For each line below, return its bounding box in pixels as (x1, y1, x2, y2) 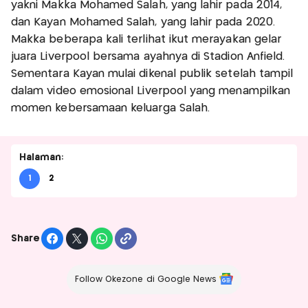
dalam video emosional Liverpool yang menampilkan (11, 86, 291, 97)
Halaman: (19, 153, 64, 163)
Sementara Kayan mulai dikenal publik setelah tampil (11, 69, 294, 80)
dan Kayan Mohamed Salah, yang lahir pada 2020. (11, 17, 275, 28)
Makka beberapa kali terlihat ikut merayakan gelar (11, 34, 282, 45)
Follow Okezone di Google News (74, 276, 217, 284)
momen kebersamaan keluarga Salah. (11, 103, 210, 114)
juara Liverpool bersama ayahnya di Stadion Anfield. (11, 52, 285, 63)
